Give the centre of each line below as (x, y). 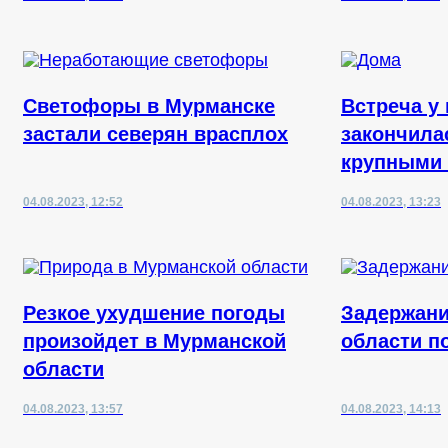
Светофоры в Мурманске (149, 106)
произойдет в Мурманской (154, 341)
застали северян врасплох (155, 134)
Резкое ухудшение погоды (154, 313)
